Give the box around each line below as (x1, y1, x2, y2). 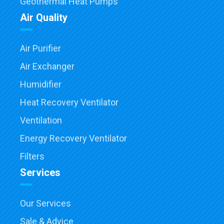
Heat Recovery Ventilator (20, 97, 118, 108)
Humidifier (20, 79, 61, 90)
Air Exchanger (20, 61, 74, 72)
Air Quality (20, 11, 67, 24)
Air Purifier (20, 43, 61, 54)
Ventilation (20, 115, 62, 126)
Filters (20, 151, 44, 162)
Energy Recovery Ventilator (20, 133, 127, 144)
